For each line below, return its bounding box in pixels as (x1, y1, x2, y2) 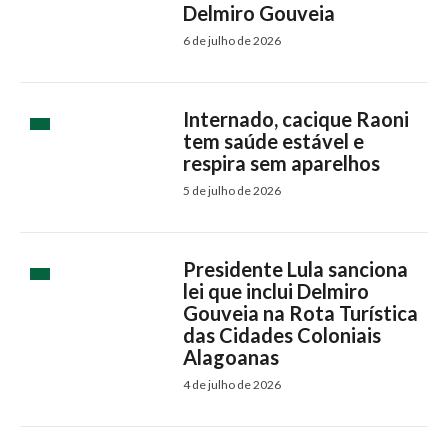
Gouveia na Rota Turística (183, 301, 419, 326)
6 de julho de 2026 (183, 33, 282, 49)
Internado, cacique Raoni (183, 107, 410, 132)
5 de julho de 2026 (183, 183, 282, 199)
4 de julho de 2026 (183, 377, 282, 393)
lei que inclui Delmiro (183, 279, 370, 304)
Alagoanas (183, 345, 280, 370)
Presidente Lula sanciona (183, 257, 409, 282)
